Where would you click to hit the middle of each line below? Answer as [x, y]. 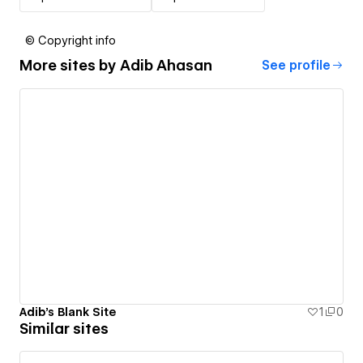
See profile [296, 65]
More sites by [70, 66]
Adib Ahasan [166, 66]
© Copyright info [70, 40]
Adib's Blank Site [68, 312]
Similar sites [64, 329]
